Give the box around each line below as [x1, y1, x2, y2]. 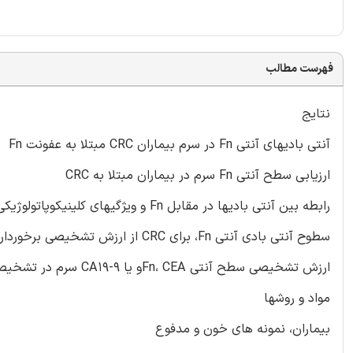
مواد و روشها [264, 288, 330, 308]
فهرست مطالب [266, 60, 333, 77]
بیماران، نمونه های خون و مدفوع [155, 319, 330, 339]
